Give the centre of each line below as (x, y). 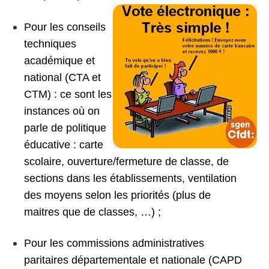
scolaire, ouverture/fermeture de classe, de (126, 162)
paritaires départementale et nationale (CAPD (133, 260)
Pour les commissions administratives (114, 243)
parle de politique (65, 128)
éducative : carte (64, 145)
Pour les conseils (65, 27)
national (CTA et (62, 77)
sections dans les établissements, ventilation (130, 178)
